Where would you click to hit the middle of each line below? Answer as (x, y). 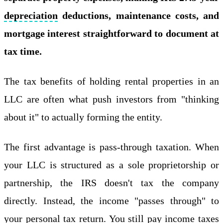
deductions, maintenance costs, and (138, 16)
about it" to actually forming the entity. (83, 117)
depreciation (31, 16)
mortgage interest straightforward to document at (111, 34)
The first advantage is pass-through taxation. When (111, 147)
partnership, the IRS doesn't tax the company (111, 183)
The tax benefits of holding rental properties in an (111, 81)
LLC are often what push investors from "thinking (111, 99)
